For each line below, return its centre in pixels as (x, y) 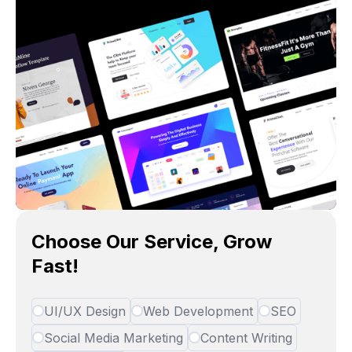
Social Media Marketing (114, 337)
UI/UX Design (85, 311)
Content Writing (247, 337)
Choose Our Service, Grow (152, 241)
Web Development (198, 311)
